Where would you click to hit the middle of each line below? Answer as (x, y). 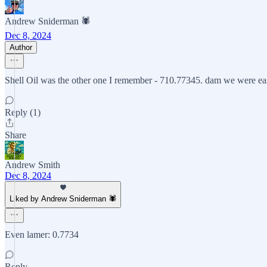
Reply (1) (23, 112)
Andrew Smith (32, 165)
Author (21, 47)
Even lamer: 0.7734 (42, 235)
